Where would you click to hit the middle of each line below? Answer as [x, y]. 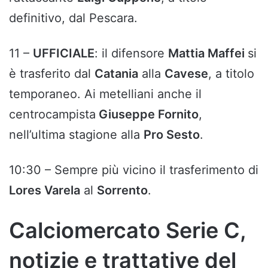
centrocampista [52, 115]
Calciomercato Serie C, [127, 231]
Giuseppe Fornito [147, 115]
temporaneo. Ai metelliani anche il [105, 94]
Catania [116, 74]
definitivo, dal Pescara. [73, 18]
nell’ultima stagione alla [76, 135]
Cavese [186, 74]
